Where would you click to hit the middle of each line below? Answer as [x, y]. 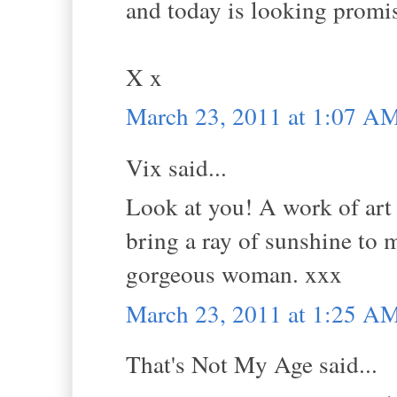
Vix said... [176, 167]
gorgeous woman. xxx [234, 274]
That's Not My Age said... [252, 364]
